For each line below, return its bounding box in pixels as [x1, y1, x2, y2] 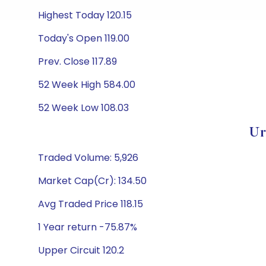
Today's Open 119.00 [38, 31, 129, 45]
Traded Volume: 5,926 [38, 151, 138, 164]
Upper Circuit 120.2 [38, 243, 124, 257]
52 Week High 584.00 [38, 78, 135, 91]
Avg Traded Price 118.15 [38, 197, 143, 211]
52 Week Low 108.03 [38, 101, 129, 115]
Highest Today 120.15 [38, 8, 132, 22]
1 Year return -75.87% [38, 220, 137, 234]
